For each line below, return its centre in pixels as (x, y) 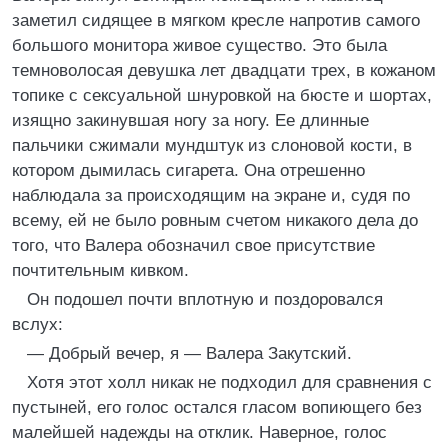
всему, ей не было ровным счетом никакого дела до (215, 220)
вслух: (37, 324)
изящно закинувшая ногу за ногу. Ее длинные (190, 120)
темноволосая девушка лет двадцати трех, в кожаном (224, 70)
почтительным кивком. (100, 270)
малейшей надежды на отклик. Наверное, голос (199, 432)
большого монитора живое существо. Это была (199, 45)
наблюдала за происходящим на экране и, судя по (211, 195)
